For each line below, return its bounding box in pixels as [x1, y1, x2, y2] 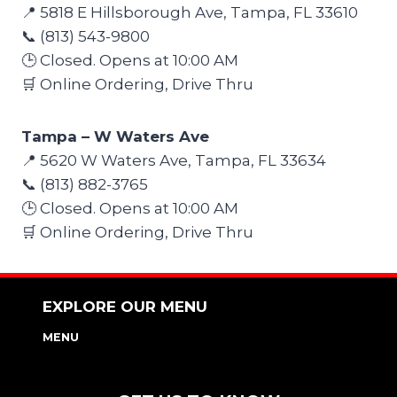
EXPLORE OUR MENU [43, 297, 207, 315]
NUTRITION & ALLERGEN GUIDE [43, 348, 239, 362]
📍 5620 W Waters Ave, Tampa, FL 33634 [21, 151, 326, 169]
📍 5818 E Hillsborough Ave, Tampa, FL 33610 [21, 3, 358, 21]
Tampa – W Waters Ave [21, 127, 209, 145]
